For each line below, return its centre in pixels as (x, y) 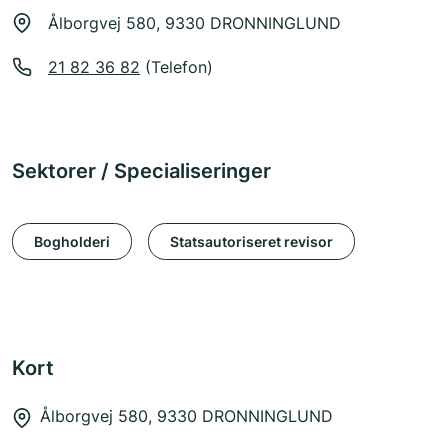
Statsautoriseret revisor (251, 241)
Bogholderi (72, 241)
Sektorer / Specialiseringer (141, 171)
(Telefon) (176, 67)
